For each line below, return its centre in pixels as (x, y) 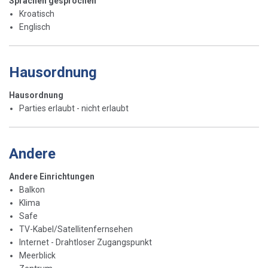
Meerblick (37, 255)
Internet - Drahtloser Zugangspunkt (86, 242)
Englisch (35, 27)
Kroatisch (37, 13)
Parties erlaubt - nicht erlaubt (74, 108)
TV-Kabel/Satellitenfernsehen (76, 229)
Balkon (32, 189)
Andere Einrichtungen (52, 176)
